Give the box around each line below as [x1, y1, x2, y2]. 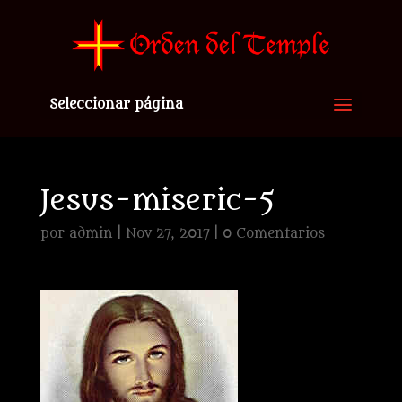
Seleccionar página [48, 97, 183, 112]
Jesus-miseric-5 [39, 184, 275, 218]
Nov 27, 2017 [125, 226, 210, 241]
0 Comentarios [222, 226, 325, 241]
